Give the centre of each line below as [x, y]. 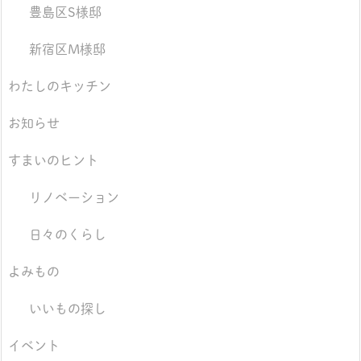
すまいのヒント [53, 161]
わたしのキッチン [60, 87]
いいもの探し [67, 309]
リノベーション [74, 198]
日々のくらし [67, 235]
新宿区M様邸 [67, 50]
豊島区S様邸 [65, 12]
